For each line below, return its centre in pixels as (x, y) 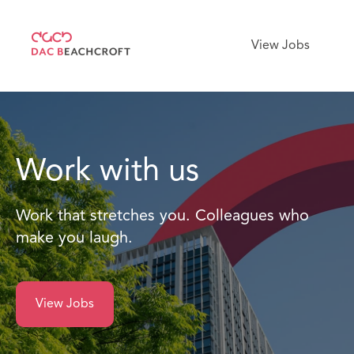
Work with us (107, 172)
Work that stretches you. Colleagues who (162, 217)
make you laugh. (74, 239)
